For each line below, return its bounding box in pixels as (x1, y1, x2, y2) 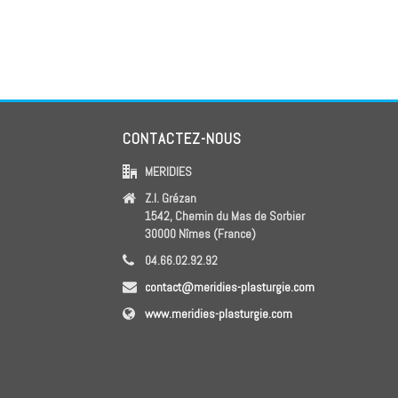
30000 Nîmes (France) (145, 226, 257, 242)
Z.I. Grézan (145, 190, 197, 206)
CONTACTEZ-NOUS (123, 129, 243, 148)
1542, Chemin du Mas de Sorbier (145, 208, 306, 224)
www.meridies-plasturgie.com (145, 306, 293, 322)
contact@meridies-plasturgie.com (145, 279, 315, 295)
